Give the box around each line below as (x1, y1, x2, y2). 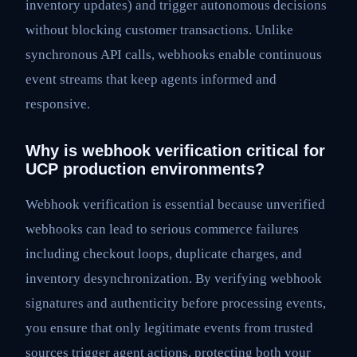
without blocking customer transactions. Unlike (25, 22, 293, 37)
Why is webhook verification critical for (25, 141, 325, 159)
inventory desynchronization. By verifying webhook (25, 270, 322, 286)
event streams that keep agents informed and (25, 71, 277, 87)
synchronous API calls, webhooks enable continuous (25, 46, 322, 62)
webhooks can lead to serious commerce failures (25, 221, 299, 237)
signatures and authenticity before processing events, (25, 295, 326, 311)
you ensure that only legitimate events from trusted (25, 320, 313, 335)
